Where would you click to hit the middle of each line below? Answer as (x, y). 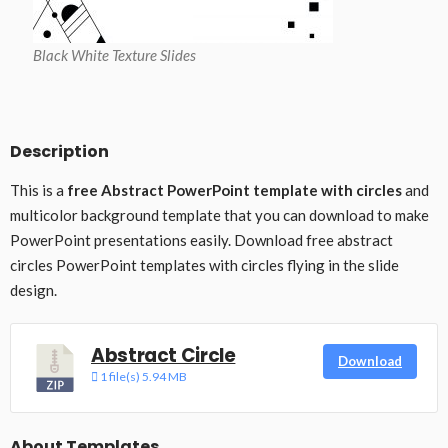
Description (59, 151)
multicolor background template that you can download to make (219, 214)
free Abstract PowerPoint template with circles (234, 189)
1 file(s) (120, 376)
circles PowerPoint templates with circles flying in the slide (204, 264)
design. (33, 289)
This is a (38, 189)
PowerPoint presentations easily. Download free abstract (201, 239)
